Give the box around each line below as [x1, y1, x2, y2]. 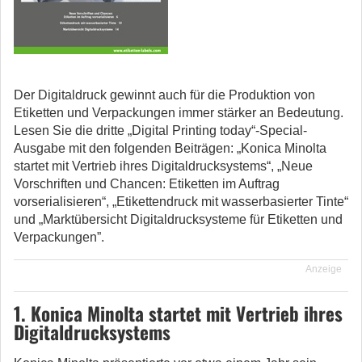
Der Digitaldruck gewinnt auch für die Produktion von [14, 88, 315, 102]
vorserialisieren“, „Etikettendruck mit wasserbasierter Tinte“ [14, 195, 348, 208]
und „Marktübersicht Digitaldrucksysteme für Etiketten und [14, 213, 343, 226]
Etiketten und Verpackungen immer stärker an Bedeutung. [14, 106, 343, 120]
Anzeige [305, 263, 342, 275]
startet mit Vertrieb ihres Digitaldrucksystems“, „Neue [14, 159, 313, 173]
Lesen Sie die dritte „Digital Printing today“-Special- [14, 124, 307, 137]
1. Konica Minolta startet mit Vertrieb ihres [14, 300, 343, 327]
